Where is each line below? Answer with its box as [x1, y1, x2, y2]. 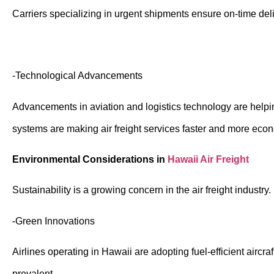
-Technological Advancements [12, 70, 143, 81]
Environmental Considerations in [12, 154, 168, 165]
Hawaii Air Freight [168, 154, 249, 165]
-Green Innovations [12, 215, 95, 226]
